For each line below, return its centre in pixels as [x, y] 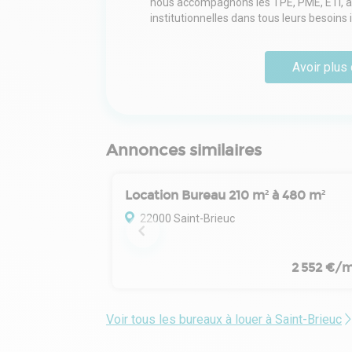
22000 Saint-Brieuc [187, 218]
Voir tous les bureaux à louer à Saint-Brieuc [224, 319]
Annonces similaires [184, 150]
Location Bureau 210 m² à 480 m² [225, 195]
